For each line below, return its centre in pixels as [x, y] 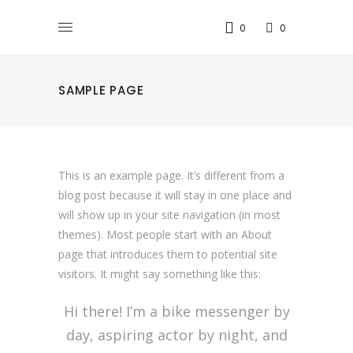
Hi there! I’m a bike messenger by [176, 311]
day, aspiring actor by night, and [176, 335]
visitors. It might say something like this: [160, 274]
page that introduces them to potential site [168, 254]
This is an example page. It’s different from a [171, 175]
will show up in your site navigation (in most [169, 215]
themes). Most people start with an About [165, 234]
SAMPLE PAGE [101, 90]
